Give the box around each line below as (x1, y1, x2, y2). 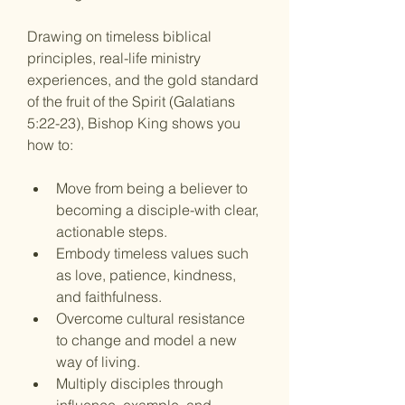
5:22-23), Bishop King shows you (27, 114, 244, 132)
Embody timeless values (56, 244, 213, 262)
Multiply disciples (56, 374, 170, 392)
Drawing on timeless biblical (27, 27, 215, 45)
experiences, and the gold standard (27, 71, 262, 89)
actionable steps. (56, 222, 167, 240)
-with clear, (190, 201, 262, 219)
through (170, 374, 227, 392)
